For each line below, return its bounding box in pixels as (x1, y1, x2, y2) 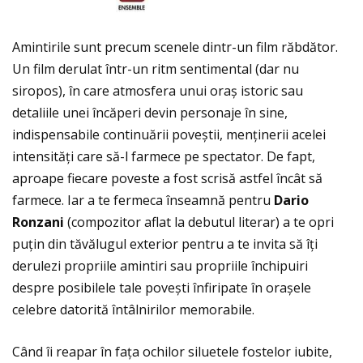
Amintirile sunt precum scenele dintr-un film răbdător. (12, 38, 338, 57)
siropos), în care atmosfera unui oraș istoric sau (12, 82, 303, 100)
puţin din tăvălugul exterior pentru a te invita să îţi (12, 235, 318, 254)
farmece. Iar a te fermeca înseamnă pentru (12, 191, 274, 210)
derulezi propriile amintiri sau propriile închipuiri (12, 257, 308, 275)
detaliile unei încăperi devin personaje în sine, (12, 104, 288, 122)
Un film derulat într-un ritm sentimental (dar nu (12, 60, 299, 79)
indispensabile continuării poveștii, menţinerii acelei (12, 126, 326, 144)
